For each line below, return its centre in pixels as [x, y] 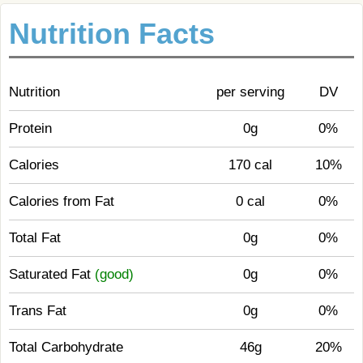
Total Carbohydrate [66, 347]
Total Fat [35, 238]
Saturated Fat [52, 274]
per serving [250, 92]
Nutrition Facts [112, 34]
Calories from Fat [62, 201]
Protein [30, 128]
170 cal [250, 165]
